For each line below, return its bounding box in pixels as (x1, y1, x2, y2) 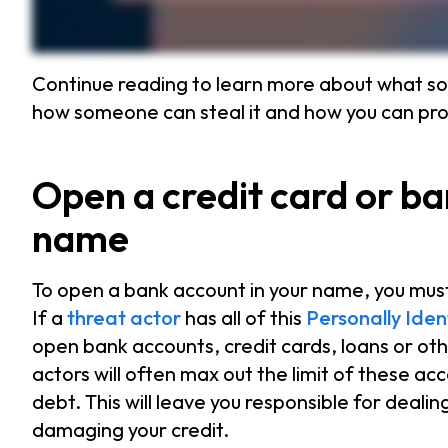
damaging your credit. (32, 416, 233, 442)
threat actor (67, 304, 181, 330)
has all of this (181, 304, 306, 330)
